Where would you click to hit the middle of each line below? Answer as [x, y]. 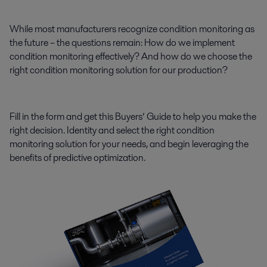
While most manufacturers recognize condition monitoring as [132, 29]
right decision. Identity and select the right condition [112, 130]
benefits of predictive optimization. [77, 157]
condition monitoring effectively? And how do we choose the [131, 56]
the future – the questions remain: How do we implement [122, 42]
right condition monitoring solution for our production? [119, 70]
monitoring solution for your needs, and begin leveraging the [129, 144]
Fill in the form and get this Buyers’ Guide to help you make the [133, 116]
